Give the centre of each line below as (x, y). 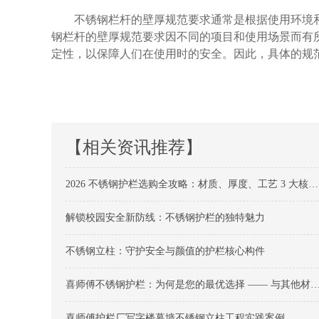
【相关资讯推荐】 (134, 147)
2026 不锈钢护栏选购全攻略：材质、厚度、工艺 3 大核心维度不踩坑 (187, 184)
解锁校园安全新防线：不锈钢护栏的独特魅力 (165, 218)
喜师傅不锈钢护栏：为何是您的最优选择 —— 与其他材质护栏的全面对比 (188, 284)
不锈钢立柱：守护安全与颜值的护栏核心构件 (165, 251)
